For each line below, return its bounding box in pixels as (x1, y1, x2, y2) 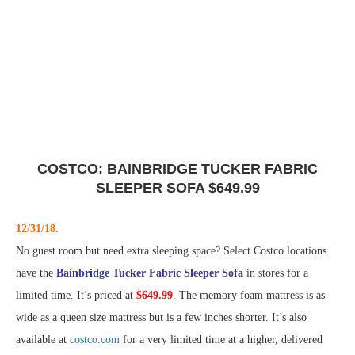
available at (16, 334, 70, 346)
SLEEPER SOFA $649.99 (95, 180, 260, 197)
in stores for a (243, 267, 308, 280)
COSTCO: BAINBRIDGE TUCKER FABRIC (37, 161, 318, 177)
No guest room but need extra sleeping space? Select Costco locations (16, 245, 326, 258)
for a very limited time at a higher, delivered (120, 334, 323, 346)
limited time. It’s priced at (16, 289, 136, 302)
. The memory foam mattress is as (173, 289, 325, 302)
